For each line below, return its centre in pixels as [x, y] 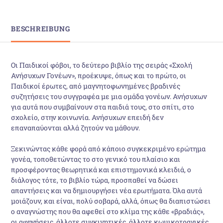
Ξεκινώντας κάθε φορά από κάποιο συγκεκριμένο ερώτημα [109, 148]
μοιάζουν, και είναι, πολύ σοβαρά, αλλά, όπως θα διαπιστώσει [111, 201]
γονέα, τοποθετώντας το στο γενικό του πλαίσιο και [96, 159]
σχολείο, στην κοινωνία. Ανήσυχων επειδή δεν [88, 117]
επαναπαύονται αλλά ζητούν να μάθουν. [76, 127]
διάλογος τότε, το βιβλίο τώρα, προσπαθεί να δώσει [95, 180]
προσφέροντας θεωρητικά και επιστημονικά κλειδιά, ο [101, 169]
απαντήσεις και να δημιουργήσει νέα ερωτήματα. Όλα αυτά [107, 190]
